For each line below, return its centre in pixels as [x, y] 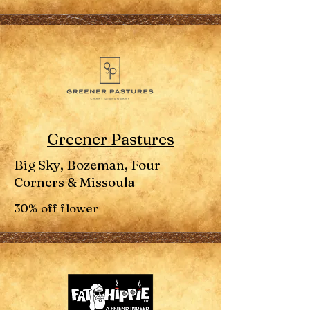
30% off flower [56, 208]
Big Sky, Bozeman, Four [87, 165]
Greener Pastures [111, 139]
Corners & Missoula [74, 182]
